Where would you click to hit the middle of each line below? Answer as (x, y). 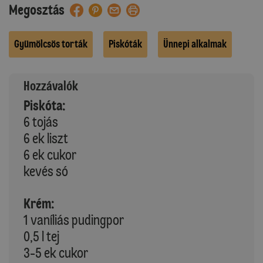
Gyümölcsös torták (51, 44)
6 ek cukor (50, 154)
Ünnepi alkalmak (195, 44)
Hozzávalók (51, 86)
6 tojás (41, 122)
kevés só (46, 171)
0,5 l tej (41, 236)
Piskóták (125, 44)
